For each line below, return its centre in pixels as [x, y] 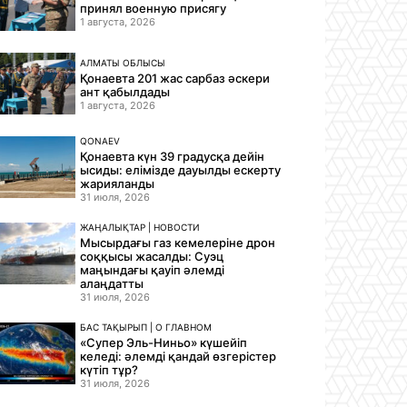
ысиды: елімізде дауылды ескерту [181, 169]
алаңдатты [112, 283]
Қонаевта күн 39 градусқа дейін [173, 156]
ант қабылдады [125, 91]
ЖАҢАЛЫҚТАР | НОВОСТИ [140, 227]
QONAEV [100, 140]
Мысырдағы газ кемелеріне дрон [178, 242]
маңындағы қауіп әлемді [153, 269]
